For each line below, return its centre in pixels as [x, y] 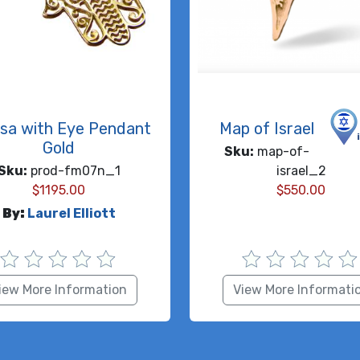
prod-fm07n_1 [74, 171]
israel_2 [301, 171]
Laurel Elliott [71, 213]
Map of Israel [266, 129]
